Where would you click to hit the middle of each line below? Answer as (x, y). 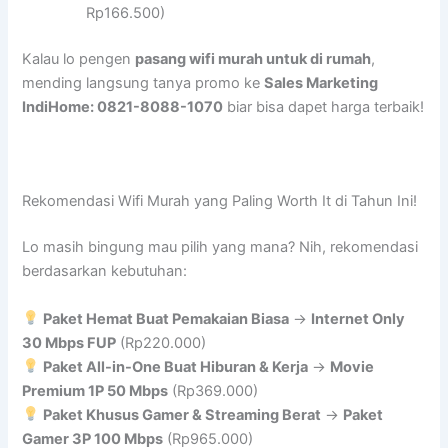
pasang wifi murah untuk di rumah (253, 58)
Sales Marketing (321, 82)
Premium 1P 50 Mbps (95, 390)
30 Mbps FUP (69, 342)
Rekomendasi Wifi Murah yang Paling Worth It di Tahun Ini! (220, 201)
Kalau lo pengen (79, 58)
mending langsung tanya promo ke (143, 82)
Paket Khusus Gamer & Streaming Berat (182, 414)
